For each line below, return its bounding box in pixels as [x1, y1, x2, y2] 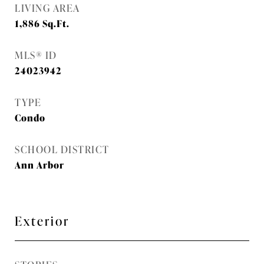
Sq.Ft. [42, 16, 70, 30]
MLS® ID [15, 47, 57, 62]
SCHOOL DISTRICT [15, 141, 110, 156]
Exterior [15, 211, 70, 229]
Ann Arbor [15, 157, 64, 171]
